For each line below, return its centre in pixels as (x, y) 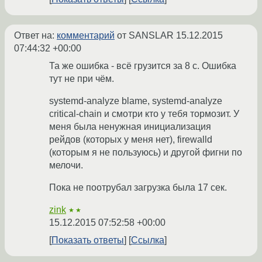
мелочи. (66, 166)
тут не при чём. (82, 79)
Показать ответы (88, 240)
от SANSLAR (145, 36)
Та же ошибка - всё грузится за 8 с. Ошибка (143, 66)
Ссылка (148, 240)
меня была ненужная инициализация (130, 127)
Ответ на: (35, 36)
